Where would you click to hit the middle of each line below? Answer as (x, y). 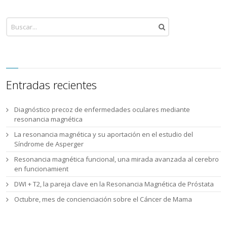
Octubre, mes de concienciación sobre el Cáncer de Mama (103, 199)
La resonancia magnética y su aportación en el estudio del (104, 135)
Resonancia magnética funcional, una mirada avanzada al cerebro (117, 159)
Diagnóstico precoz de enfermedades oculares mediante (102, 110)
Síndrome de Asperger (49, 144)
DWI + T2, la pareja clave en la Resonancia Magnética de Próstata (114, 184)
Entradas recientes (52, 85)
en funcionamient (42, 169)
